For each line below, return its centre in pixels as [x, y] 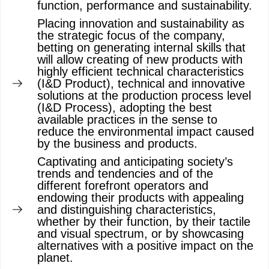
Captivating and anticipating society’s [135, 162]
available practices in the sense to [127, 119]
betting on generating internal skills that [141, 47]
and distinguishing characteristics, [127, 210]
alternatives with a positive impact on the [145, 246]
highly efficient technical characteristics [141, 71]
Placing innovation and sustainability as [141, 23]
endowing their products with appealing [141, 198]
